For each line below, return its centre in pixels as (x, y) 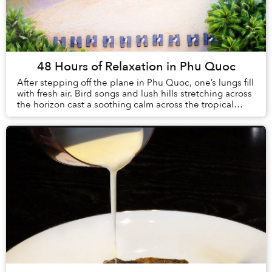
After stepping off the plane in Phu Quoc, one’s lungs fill (135, 83)
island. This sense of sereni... (78, 116)
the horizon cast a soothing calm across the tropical (125, 105)
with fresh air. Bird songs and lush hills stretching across (134, 94)
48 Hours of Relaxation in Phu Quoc (136, 67)
